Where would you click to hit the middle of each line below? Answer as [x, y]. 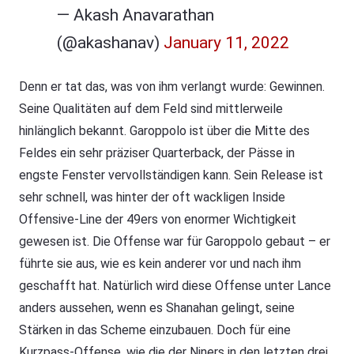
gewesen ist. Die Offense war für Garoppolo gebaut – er [175, 241]
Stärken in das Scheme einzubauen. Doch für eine [155, 330]
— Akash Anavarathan [136, 15]
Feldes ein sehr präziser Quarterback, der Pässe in [157, 153]
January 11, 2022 [226, 42]
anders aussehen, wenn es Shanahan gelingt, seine [157, 307]
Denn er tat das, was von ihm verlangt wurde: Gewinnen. [172, 86]
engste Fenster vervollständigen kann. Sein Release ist [171, 175]
